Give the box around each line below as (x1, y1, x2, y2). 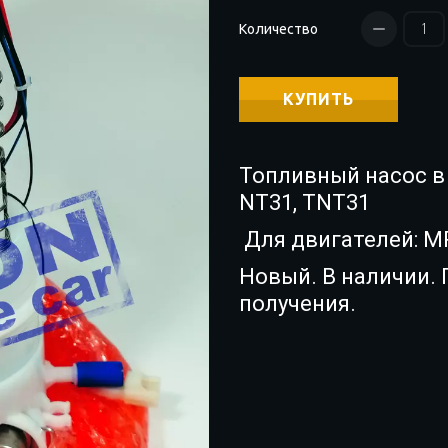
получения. (239, 291, 356, 316)
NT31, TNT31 (239, 190, 375, 215)
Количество (239, 21, 318, 37)
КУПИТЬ (283, 90, 354, 108)
